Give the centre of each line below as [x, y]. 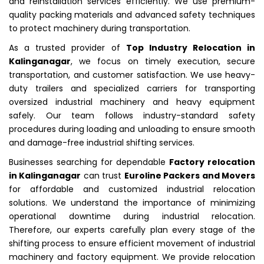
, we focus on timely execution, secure [163, 61]
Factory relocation [212, 162]
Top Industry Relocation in [190, 47]
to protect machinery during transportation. [100, 28]
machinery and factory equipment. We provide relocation [132, 257]
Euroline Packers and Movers [190, 175]
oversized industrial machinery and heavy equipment [132, 102]
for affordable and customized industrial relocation [132, 189]
